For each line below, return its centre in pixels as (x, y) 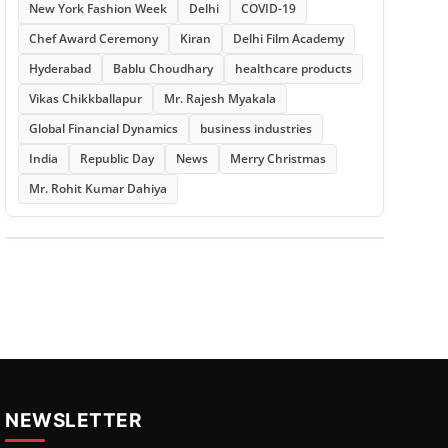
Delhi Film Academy (288, 38)
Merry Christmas (277, 158)
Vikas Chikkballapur (85, 98)
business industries (255, 128)
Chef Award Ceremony (93, 38)
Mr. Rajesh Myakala (219, 98)
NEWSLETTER (73, 420)
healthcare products (293, 68)
